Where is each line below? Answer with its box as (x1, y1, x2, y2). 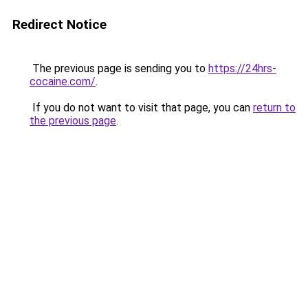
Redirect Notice (12, 16, 107, 32)
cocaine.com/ (30, 75, 96, 88)
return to (253, 101, 296, 114)
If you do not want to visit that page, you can (30, 101, 253, 114)
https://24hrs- (208, 62, 276, 75)
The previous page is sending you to (30, 62, 208, 75)
